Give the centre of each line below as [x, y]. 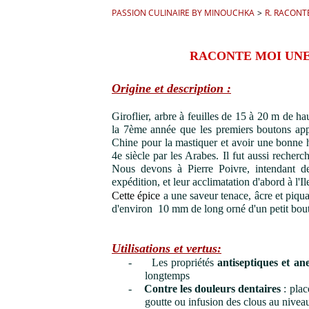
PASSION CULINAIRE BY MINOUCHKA [183, 13]
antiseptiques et [256, 262]
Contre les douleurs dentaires [212, 289]
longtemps [167, 276]
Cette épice [136, 196]
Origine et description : [171, 88]
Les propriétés [185, 262]
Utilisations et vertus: [167, 248]
